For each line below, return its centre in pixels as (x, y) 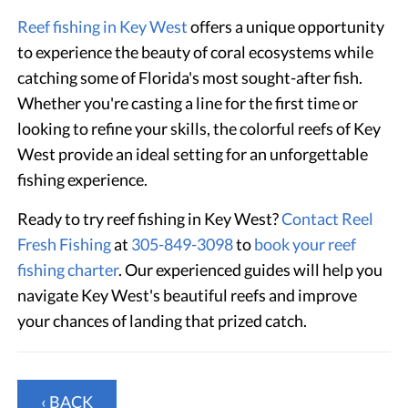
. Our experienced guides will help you (251, 269)
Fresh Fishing (65, 244)
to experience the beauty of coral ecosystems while (196, 51)
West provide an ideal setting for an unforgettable (193, 153)
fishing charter (68, 269)
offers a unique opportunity (286, 26)
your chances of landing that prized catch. (163, 320)
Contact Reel (328, 218)
